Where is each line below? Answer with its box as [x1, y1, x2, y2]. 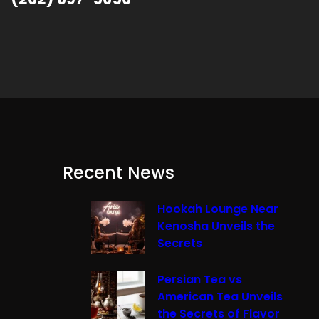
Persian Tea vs [157, 271, 242, 288]
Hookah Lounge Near [157, 201, 278, 218]
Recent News [63, 161, 174, 185]
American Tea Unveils [157, 288, 283, 305]
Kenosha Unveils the [157, 218, 275, 235]
